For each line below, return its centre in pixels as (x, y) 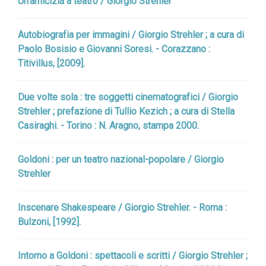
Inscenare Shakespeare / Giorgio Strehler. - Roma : (122, 208)
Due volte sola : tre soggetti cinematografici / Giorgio (128, 97)
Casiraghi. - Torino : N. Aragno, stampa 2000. (108, 126)
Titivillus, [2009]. (51, 63)
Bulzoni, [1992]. (49, 222)
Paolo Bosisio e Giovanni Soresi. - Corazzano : (114, 49)
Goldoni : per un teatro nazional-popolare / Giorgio (121, 159)
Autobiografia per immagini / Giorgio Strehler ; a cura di (131, 35)
